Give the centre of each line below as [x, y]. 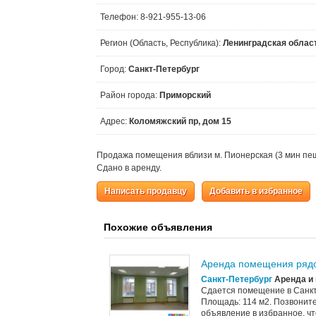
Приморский [185, 95]
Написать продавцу [146, 191]
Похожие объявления [158, 227]
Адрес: [115, 121]
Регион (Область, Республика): [162, 43]
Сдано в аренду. [129, 168]
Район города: [130, 95]
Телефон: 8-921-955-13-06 [153, 17]
